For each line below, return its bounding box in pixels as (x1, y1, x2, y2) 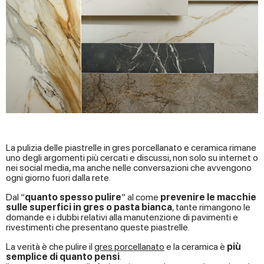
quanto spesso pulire (25, 192, 121, 203)
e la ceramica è (164, 241, 227, 253)
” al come (121, 192, 160, 203)
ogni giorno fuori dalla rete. (6, 172, 111, 184)
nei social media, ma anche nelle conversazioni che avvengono (6, 162, 252, 174)
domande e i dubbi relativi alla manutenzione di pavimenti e (6, 212, 238, 223)
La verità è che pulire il (6, 241, 94, 253)
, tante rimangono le (172, 202, 250, 213)
